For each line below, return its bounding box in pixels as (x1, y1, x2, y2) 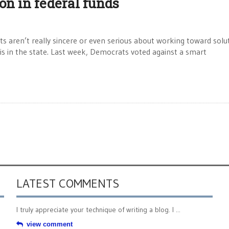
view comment (27, 220, 73, 228)
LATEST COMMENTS (16, 176, 119, 191)
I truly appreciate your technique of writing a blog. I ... (16, 205, 180, 214)
